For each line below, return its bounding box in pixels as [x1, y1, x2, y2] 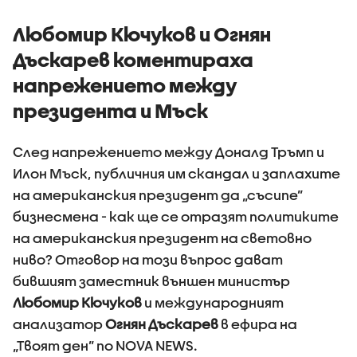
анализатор [13, 316, 105, 331]
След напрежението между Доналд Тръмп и [13, 144, 324, 159]
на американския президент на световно [13, 230, 312, 245]
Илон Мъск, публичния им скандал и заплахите [13, 166, 340, 181]
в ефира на [218, 316, 297, 331]
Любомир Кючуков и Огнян [13, 23, 271, 45]
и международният [142, 295, 284, 310]
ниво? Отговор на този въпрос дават [13, 252, 283, 267]
